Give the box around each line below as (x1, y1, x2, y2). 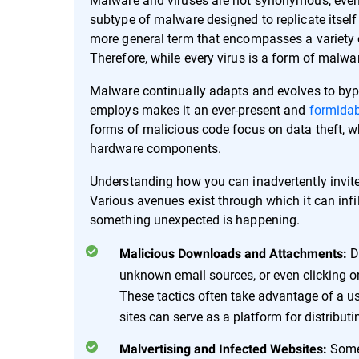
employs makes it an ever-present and (90, 101, 309, 119)
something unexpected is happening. (90, 211, 301, 228)
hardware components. (90, 139, 221, 157)
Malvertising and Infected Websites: (119, 341, 330, 357)
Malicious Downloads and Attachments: (119, 246, 350, 262)
